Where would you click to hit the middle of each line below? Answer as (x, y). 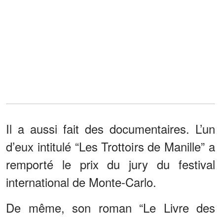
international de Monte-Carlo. (81, 182)
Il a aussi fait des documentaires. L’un (110, 128)
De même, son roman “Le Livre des (110, 207)
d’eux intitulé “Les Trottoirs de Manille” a (110, 146)
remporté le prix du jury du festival (110, 164)
